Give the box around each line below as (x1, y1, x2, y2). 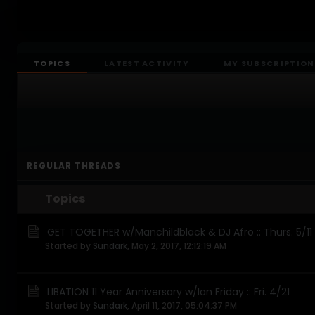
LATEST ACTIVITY (103, 58, 190, 69)
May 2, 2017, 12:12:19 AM (131, 240, 226, 252)
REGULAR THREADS (27, 160, 122, 172)
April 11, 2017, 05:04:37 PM (131, 300, 237, 311)
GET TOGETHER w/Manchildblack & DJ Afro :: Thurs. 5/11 (47, 225, 312, 239)
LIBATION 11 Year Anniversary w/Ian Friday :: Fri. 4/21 (47, 285, 290, 299)
